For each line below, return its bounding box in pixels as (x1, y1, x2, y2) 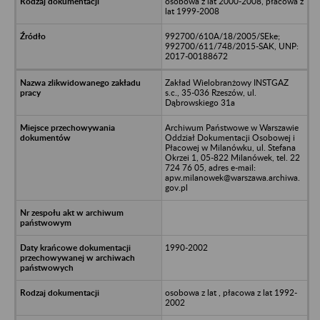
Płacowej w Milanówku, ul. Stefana (164, 141, 296, 153)
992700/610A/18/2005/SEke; (164, 30, 280, 41)
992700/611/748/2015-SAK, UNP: (164, 40, 299, 51)
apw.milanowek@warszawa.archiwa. (164, 171, 300, 183)
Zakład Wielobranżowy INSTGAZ (164, 76, 289, 88)
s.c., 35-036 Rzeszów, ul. (164, 86, 256, 98)
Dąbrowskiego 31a (164, 96, 235, 108)
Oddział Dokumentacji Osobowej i (164, 131, 295, 143)
